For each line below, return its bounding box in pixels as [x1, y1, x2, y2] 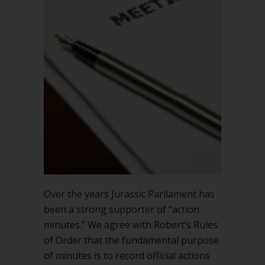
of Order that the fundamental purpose [44, 234, 219, 247]
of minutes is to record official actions [44, 249, 210, 262]
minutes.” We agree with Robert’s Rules [44, 218, 218, 231]
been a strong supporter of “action [44, 203, 199, 216]
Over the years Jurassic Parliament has [44, 188, 215, 201]
